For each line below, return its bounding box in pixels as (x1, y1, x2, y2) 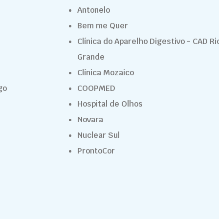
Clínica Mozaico (77, 67, 136, 78)
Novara (77, 114, 103, 125)
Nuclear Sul (77, 130, 120, 140)
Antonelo (77, 5, 112, 15)
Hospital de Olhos (77, 99, 143, 109)
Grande (77, 52, 107, 62)
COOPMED (77, 83, 115, 93)
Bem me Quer (77, 21, 130, 31)
